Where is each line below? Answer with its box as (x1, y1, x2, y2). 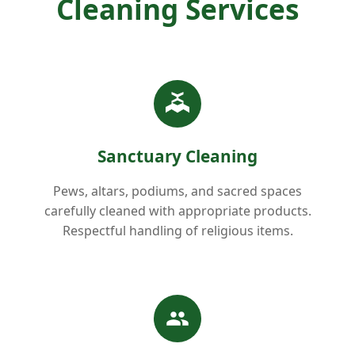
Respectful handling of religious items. (62, 221, 293, 239)
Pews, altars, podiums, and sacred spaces (53, 181, 302, 200)
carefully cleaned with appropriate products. (44, 201, 311, 219)
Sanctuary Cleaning (97, 144, 258, 167)
